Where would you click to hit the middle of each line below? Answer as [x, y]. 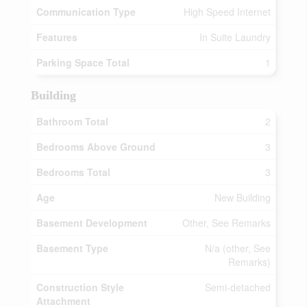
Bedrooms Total [73, 172]
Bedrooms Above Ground [96, 147]
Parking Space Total [83, 62]
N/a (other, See [238, 248]
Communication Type [86, 12]
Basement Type [72, 248]
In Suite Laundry [235, 37]
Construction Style [80, 287]
